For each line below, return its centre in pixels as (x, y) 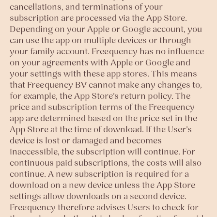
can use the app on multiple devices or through (101, 40)
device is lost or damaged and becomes (86, 140)
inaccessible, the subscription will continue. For (102, 151)
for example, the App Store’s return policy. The (100, 96)
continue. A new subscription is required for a (99, 174)
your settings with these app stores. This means (103, 73)
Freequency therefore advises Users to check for (104, 207)
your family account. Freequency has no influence (107, 51)
